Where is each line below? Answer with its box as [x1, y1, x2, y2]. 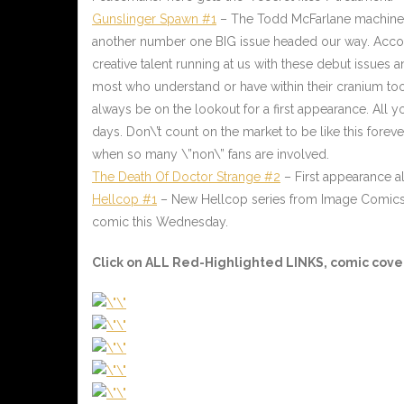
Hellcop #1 [92, 192, 157, 207]
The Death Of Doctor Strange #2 [92, 170, 280, 185]
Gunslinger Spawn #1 [92, 12, 216, 27]
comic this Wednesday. [92, 215, 232, 230]
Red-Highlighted [172, 255, 283, 271]
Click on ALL [92, 255, 172, 271]
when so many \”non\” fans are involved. [92, 147, 329, 162]
